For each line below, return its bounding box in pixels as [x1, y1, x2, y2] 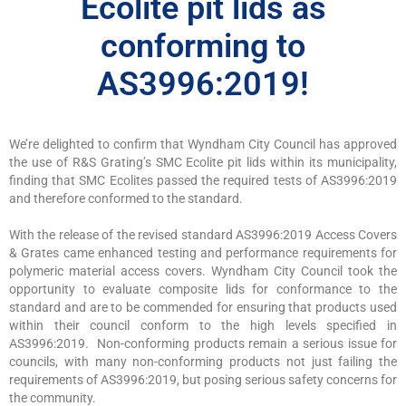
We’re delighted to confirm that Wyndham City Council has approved [9, 137, 397, 151]
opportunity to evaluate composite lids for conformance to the [9, 282, 397, 296]
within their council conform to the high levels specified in [9, 318, 397, 333]
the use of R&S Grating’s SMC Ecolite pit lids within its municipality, [9, 155, 397, 169]
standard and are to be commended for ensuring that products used [9, 300, 397, 314]
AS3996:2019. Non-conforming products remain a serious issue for [9, 336, 397, 351]
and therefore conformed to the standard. [9, 191, 243, 206]
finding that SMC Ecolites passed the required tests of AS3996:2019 [9, 173, 397, 188]
